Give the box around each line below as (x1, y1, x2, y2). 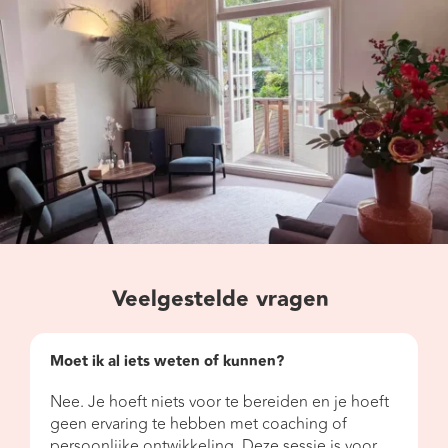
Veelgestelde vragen (112, 281, 336, 317)
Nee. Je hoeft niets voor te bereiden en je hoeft (50, 389, 389, 414)
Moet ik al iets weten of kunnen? (50, 349, 284, 373)
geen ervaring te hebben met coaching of (50, 411, 347, 436)
